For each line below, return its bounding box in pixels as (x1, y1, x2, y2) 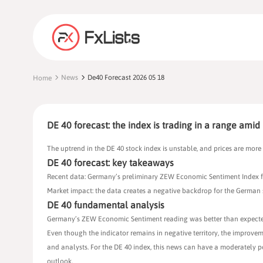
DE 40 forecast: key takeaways (47, 157, 174, 168)
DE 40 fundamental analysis (47, 200, 164, 211)
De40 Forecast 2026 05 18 (87, 73, 164, 82)
